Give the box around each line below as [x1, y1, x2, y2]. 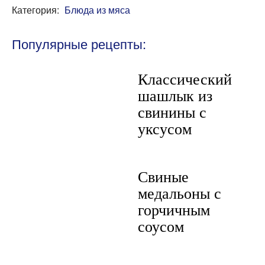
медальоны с [138, 183, 221, 203]
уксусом [138, 118, 192, 139]
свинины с [138, 102, 206, 122]
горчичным [138, 199, 210, 220]
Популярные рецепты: [12, 34, 146, 53]
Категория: [12, 3, 62, 17]
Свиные [138, 166, 189, 187]
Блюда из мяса [64, 3, 130, 17]
